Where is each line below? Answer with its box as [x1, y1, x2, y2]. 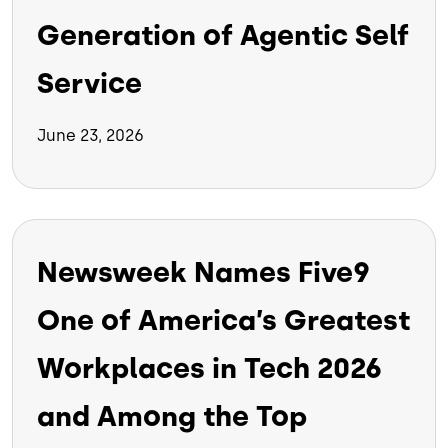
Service [37, 66, 142, 101]
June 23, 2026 [37, 126, 144, 146]
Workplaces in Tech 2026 [37, 351, 382, 386]
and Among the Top [37, 399, 307, 434]
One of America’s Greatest [37, 303, 410, 338]
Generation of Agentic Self [37, 18, 409, 53]
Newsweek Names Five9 [37, 255, 370, 290]
